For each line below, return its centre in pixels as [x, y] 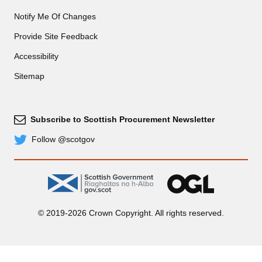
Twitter [26, 144]
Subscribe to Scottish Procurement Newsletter [123, 119]
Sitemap [29, 76]
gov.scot [168, 179]
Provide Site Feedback [56, 36]
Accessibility [36, 56]
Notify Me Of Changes [55, 16]
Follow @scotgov [63, 139]
